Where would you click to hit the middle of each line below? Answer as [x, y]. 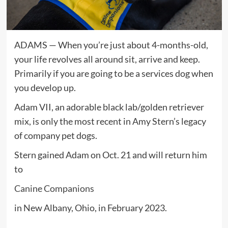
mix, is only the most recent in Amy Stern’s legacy [110, 121]
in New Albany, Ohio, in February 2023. [90, 207]
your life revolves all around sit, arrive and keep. [107, 59]
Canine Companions [54, 188]
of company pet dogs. [55, 135]
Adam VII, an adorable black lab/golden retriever [109, 107]
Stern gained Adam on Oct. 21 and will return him [110, 154]
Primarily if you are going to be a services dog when [113, 73]
